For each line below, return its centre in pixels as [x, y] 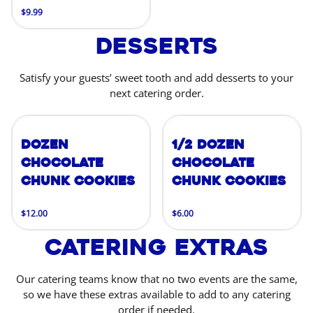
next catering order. [156, 93]
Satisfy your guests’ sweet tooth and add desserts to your [156, 78]
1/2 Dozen [208, 145]
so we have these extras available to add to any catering [156, 294]
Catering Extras [156, 247]
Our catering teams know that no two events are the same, [156, 279]
